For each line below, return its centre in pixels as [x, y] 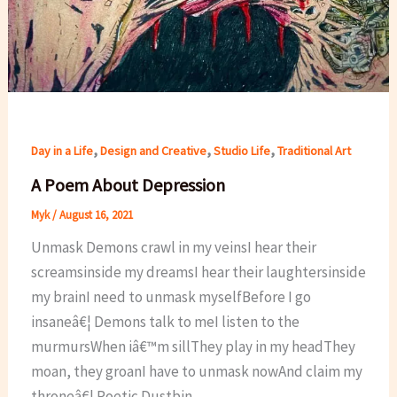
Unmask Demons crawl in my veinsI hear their [173, 248]
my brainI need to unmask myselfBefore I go [171, 297]
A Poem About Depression [128, 185]
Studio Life [241, 150]
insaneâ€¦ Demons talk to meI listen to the [165, 322]
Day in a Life [62, 150]
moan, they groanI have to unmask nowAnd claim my [196, 372]
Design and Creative [153, 150]
